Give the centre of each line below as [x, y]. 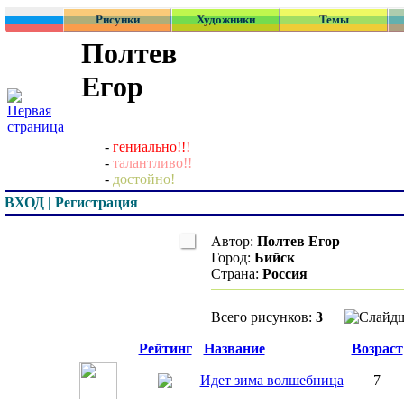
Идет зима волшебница [271, 380]
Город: [233, 257]
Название [234, 349]
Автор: [234, 241]
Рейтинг [165, 349]
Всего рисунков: [263, 317]
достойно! [144, 179]
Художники [225, 19]
